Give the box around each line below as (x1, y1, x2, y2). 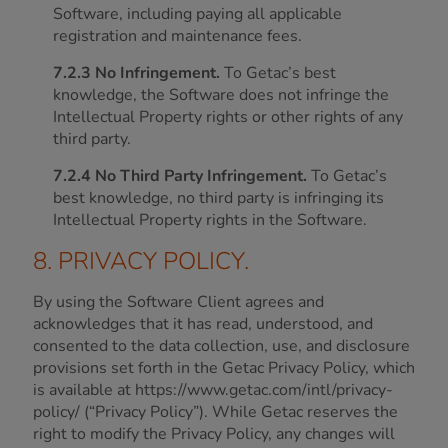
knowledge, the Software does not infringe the (53, 84, 389, 106)
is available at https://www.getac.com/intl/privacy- (33, 379, 393, 401)
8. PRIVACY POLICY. (33, 245, 249, 277)
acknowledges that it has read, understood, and (33, 313, 373, 335)
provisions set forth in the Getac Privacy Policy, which (33, 357, 415, 379)
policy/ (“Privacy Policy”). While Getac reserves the (33, 401, 398, 423)
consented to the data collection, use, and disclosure (33, 335, 410, 357)
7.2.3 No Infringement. (53, 62, 220, 84)
